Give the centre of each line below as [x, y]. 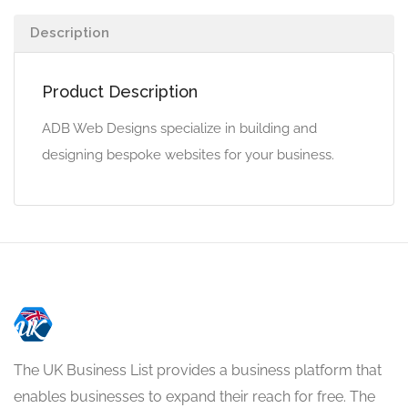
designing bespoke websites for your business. [188, 155]
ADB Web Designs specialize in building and [179, 128]
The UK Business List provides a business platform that [198, 370]
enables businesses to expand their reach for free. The [194, 397]
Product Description [120, 92]
